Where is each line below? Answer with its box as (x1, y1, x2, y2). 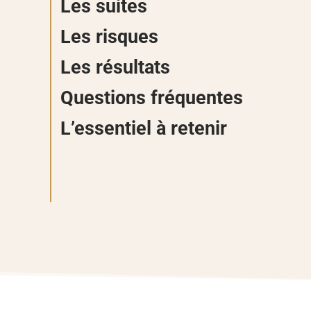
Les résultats (60, 56, 171, 79)
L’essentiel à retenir (60, 117, 228, 140)
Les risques (60, 26, 159, 49)
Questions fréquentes (60, 87, 244, 110)
